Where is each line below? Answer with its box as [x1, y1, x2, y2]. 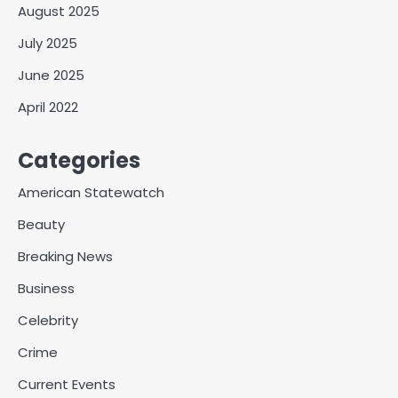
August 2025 [18, 2, 99, 21]
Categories [18, 146, 140, 176]
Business [18, 279, 75, 298]
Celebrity [18, 311, 78, 330]
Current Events [18, 375, 115, 394]
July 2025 [18, 34, 77, 53]
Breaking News [18, 247, 113, 267]
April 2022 [18, 98, 78, 117]
